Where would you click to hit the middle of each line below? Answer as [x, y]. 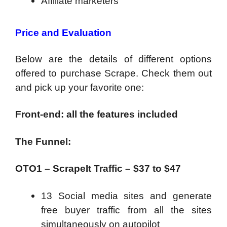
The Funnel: [43, 141]
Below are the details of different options [113, 59]
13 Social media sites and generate [126, 196]
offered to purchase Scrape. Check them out [113, 73]
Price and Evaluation [63, 32]
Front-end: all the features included [98, 115]
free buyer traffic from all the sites [126, 210]
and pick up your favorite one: [80, 87]
